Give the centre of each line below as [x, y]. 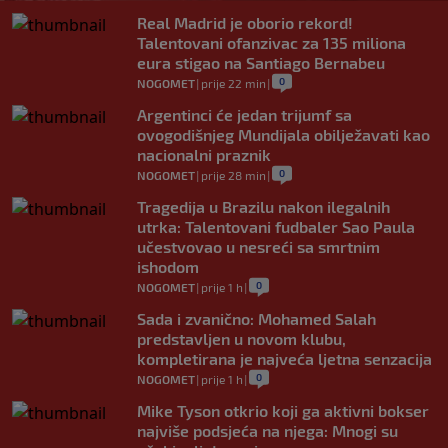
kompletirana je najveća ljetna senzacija [284, 358]
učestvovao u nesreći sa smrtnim [258, 246]
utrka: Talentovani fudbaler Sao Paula [276, 226]
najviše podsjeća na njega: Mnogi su [267, 430]
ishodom [168, 266]
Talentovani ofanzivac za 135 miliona [271, 42]
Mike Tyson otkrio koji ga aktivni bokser [283, 410]
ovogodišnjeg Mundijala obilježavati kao [283, 134]
